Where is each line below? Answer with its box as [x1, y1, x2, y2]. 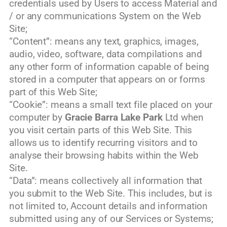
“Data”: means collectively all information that [9, 175, 203, 187]
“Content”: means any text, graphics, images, [9, 36, 199, 48]
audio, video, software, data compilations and [9, 49, 202, 60]
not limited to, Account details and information [9, 201, 208, 212]
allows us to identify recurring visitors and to [9, 137, 198, 149]
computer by [9, 112, 65, 124]
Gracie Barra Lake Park [64, 112, 163, 124]
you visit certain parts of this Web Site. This [9, 125, 193, 136]
